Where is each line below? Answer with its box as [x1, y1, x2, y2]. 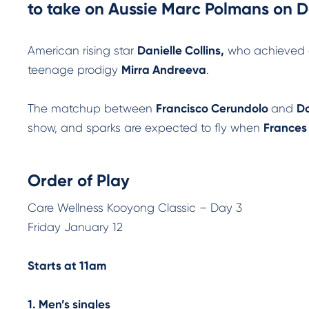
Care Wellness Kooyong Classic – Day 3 [28, 201, 242, 215]
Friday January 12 [28, 220, 123, 234]
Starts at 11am [28, 259, 106, 272]
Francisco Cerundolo [156, 101, 271, 115]
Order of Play [28, 170, 130, 190]
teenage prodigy [28, 63, 121, 77]
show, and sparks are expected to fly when [28, 121, 263, 134]
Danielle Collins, [137, 43, 224, 57]
